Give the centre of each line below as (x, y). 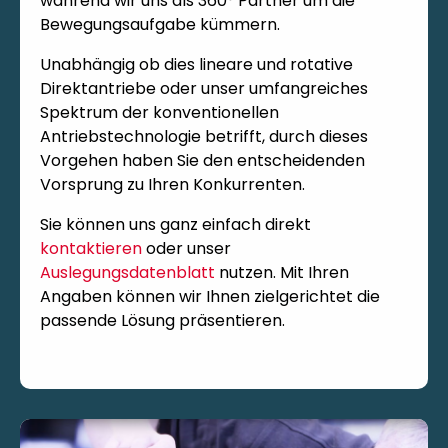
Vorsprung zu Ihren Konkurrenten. (172, 184)
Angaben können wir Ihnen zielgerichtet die (210, 296)
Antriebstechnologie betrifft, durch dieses (204, 136)
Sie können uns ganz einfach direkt (175, 224)
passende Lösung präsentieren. (162, 320)
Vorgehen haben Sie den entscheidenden (202, 160)
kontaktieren (91, 248)
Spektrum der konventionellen (159, 112)
